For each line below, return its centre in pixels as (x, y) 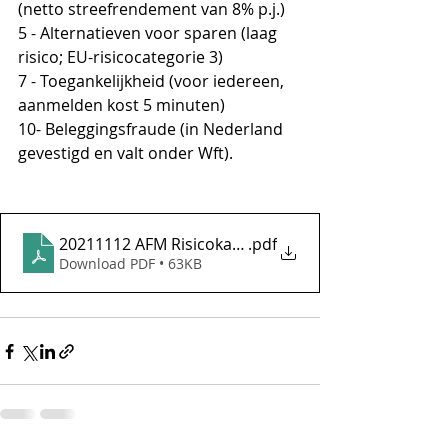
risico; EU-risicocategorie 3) (120, 57)
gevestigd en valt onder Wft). (125, 153)
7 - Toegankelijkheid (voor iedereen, (153, 81)
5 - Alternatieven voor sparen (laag (149, 33)
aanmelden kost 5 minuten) (121, 105)
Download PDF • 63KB (130, 264)
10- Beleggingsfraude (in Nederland (152, 129)
